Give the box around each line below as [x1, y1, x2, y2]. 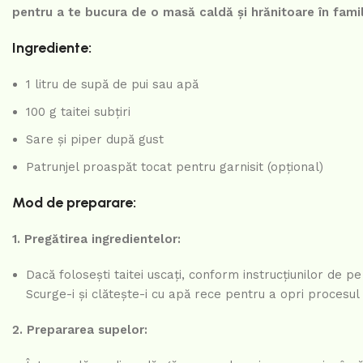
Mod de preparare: [12, 194, 136, 212]
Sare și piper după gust [26, 132, 164, 147]
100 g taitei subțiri [26, 105, 130, 120]
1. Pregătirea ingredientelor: [12, 232, 181, 247]
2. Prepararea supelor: [12, 322, 147, 338]
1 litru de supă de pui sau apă [26, 77, 199, 92]
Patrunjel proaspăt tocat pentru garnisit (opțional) [26, 160, 323, 175]
